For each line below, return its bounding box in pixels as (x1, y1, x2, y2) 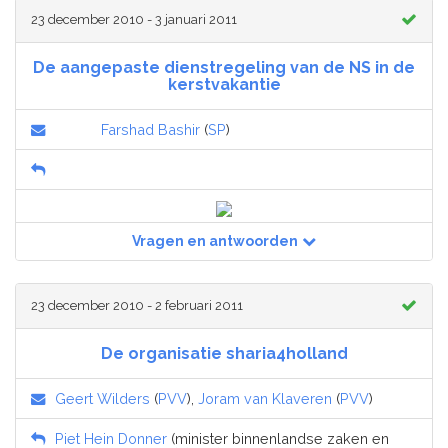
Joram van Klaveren (198, 390, 332, 408)
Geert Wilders (55, 390, 150, 408)
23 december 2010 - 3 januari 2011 (31, 12, 237, 28)
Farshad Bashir (101, 121, 200, 139)
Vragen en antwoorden (132, 233, 298, 250)
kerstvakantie (167, 75, 281, 95)
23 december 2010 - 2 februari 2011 (31, 298, 243, 314)
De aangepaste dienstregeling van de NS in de (33, 58, 415, 78)
